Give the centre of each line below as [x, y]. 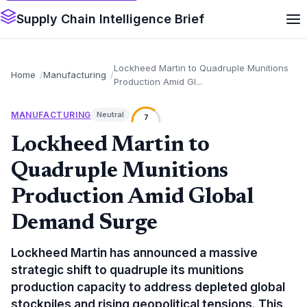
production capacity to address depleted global [148, 287]
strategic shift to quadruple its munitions [127, 270]
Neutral [110, 114]
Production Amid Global [132, 197]
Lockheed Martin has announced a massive [134, 253]
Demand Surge [84, 223]
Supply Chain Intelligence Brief [110, 19]
